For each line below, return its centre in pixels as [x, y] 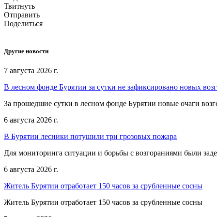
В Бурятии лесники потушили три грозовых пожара [90, 136]
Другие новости [26, 51]
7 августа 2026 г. [31, 70]
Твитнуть [19, 6]
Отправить [22, 15]
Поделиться [23, 24]
